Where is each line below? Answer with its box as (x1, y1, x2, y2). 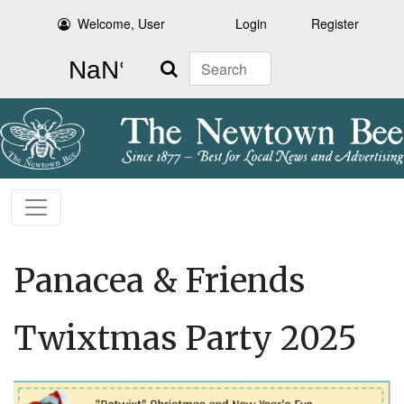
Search (148, 52, 189, 70)
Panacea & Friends (14, 261, 305, 302)
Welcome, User (78, 14, 166, 32)
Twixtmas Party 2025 (14, 318, 357, 360)
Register (311, 14, 359, 32)
